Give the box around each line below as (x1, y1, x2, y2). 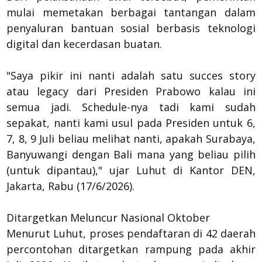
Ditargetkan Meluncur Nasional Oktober (6, 211, 211, 225)
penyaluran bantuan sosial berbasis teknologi (6, 21, 256, 35)
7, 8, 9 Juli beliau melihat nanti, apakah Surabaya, (6, 132, 256, 146)
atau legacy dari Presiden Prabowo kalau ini (6, 84, 256, 98)
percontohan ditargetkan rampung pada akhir (6, 242, 256, 256)
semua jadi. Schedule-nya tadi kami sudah (6, 100, 256, 114)
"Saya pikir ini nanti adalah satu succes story (6, 68, 256, 82)
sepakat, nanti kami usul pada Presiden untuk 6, (6, 116, 256, 130)
